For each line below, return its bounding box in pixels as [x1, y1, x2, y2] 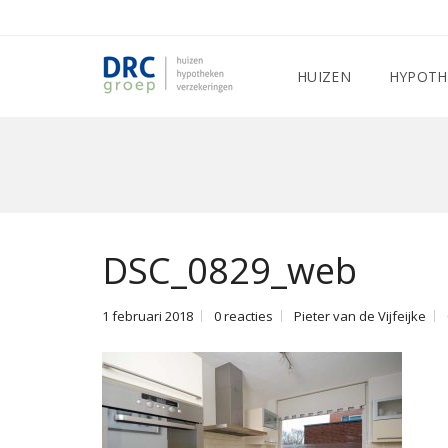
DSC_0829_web [102, 246, 357, 295]
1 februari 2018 [102, 307, 193, 325]
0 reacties [214, 307, 273, 325]
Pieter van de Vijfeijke [294, 307, 426, 325]
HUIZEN [297, 67, 351, 86]
